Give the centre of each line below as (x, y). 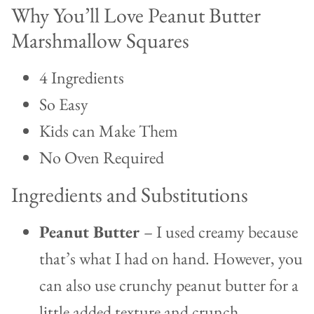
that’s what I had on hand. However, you (171, 259)
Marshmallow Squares (100, 41)
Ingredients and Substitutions (130, 195)
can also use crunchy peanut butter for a (169, 285)
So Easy (64, 104)
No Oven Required (102, 158)
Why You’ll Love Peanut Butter (136, 15)
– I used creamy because (221, 232)
